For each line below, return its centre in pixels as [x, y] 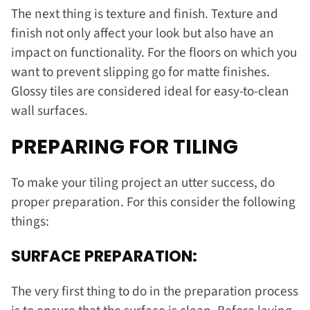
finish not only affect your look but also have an [143, 33]
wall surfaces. [51, 110]
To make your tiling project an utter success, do [143, 182]
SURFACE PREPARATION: [106, 256]
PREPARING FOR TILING [125, 146]
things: [31, 221]
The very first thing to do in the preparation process [155, 291]
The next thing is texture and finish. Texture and [145, 13]
